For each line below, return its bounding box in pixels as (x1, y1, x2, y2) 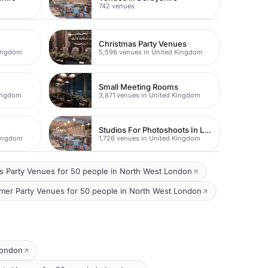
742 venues (99, 1, 135, 10)
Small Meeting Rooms (99, 81, 179, 92)
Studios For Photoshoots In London (204, 124, 212, 135)
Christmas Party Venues (99, 38, 187, 48)
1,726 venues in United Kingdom (99, 133, 201, 142)
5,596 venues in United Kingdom (99, 47, 203, 56)
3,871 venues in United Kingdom (99, 90, 201, 99)
